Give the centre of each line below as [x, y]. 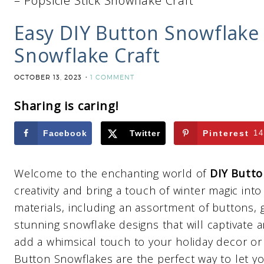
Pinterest [226, 133]
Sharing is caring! [67, 106]
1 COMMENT [112, 77]
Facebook [65, 133]
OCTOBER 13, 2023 [48, 77]
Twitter [145, 133]
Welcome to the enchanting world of [112, 173]
